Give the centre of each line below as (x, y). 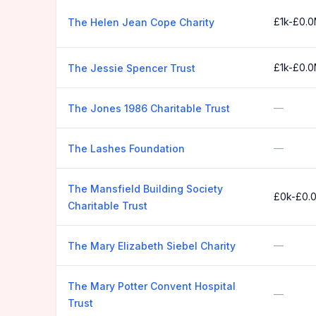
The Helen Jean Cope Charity (141, 22)
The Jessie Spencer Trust (132, 68)
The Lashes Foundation (126, 148)
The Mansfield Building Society (145, 189)
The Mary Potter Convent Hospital (152, 286)
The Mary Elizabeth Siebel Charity (152, 246)
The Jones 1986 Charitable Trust (149, 108)
